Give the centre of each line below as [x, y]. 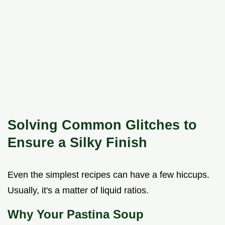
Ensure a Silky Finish [77, 143]
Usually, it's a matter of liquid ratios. [78, 191]
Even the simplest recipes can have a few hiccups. [108, 175]
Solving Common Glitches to [102, 125]
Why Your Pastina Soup [76, 214]
